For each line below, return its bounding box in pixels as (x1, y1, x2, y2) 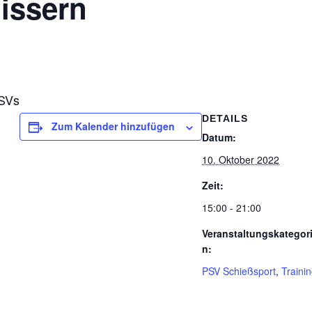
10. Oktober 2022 (202, 153, 279, 166)
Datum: (202, 130, 236, 144)
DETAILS (202, 113, 248, 124)
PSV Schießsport (202, 264, 276, 278)
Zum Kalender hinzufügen (52, 119, 175, 133)
